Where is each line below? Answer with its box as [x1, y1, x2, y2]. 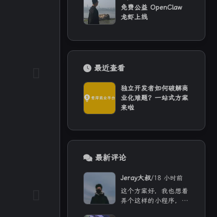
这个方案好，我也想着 [121, 186, 189, 195]
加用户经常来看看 [121, 206, 175, 214]
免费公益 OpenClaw [121, 3, 183, 12]
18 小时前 [154, 174, 183, 182]
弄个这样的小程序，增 [121, 196, 189, 204]
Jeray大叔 [121, 174, 152, 182]
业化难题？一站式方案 [121, 94, 189, 102]
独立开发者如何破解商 [121, 84, 189, 93]
